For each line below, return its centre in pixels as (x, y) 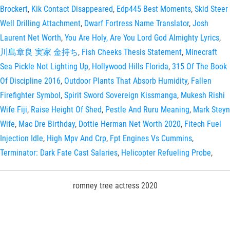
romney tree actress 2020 (115, 186)
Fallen (201, 81)
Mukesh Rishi (203, 95)
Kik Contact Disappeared (72, 9)
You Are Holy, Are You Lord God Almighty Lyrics (142, 38)
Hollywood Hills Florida (130, 66)
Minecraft (201, 52)
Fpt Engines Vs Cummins (151, 138)
